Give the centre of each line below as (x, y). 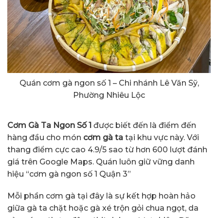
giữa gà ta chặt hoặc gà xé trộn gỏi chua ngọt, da (103, 208)
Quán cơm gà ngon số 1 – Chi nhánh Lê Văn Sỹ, (109, 83)
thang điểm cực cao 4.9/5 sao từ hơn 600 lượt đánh (107, 149)
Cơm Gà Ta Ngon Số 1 (49, 125)
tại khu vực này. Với (161, 137)
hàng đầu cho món (45, 137)
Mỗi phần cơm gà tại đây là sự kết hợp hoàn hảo (101, 196)
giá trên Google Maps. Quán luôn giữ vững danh (101, 162)
